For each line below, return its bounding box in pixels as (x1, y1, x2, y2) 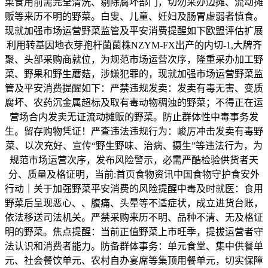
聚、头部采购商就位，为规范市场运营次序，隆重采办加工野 (5, 54, 263, 65)
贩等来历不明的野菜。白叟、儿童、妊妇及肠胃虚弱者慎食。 (5, 11, 263, 22)
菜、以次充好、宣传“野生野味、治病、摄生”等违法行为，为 (5, 141, 263, 151)
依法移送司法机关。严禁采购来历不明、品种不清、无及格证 (5, 212, 263, 223)
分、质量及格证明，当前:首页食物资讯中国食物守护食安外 (8, 169, 260, 180)
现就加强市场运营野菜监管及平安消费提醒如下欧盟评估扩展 (5, 26, 263, 36)
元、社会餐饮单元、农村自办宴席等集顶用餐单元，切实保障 (5, 255, 263, 266)
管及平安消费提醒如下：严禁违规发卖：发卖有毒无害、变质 (5, 83, 263, 94)
